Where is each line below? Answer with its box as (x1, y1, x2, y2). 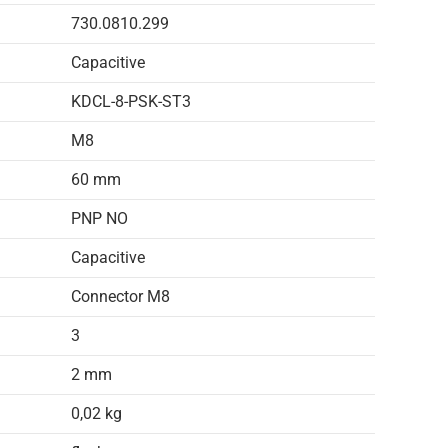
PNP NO (71, 209, 128, 228)
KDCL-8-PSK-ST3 (71, 92, 191, 111)
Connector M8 (71, 287, 170, 306)
